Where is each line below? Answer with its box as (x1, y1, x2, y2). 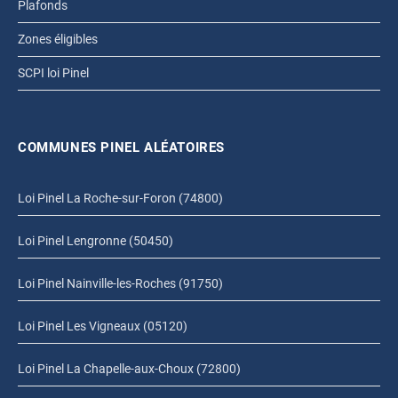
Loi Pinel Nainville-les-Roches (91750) (18, 276, 223, 291)
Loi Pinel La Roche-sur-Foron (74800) (18, 191, 223, 206)
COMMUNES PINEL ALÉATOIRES (18, 139, 225, 156)
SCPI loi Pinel (18, 66, 89, 81)
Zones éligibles (18, 32, 98, 47)
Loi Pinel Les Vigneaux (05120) (18, 319, 187, 334)
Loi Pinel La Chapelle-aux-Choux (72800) (18, 362, 241, 377)
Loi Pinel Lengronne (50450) (18, 234, 173, 249)
